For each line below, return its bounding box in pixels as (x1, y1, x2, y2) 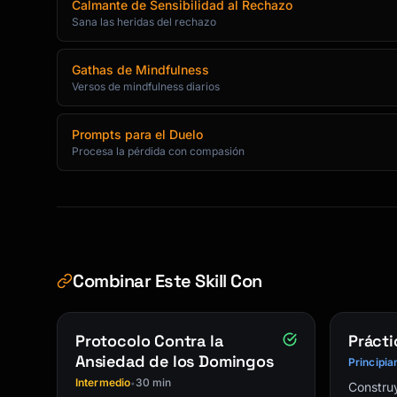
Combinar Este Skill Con (73, 269, 262, 292)
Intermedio (75, 376, 131, 389)
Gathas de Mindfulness (72, 62, 209, 77)
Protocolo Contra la (75, 331, 223, 351)
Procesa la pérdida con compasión (72, 144, 245, 158)
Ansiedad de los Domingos (75, 351, 274, 371)
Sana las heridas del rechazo (72, 15, 216, 28)
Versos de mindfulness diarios (72, 80, 220, 93)
